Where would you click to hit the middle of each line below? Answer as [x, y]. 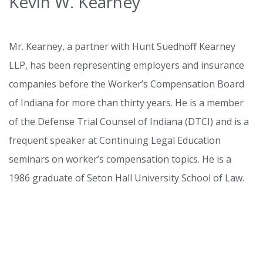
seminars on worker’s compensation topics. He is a [120, 159]
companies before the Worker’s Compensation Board [127, 84]
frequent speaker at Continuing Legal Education [115, 141]
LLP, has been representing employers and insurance [127, 65]
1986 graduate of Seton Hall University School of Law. [127, 178]
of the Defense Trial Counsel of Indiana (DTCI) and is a [129, 122]
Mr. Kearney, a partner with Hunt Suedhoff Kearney [122, 47]
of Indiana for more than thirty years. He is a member [126, 103]
